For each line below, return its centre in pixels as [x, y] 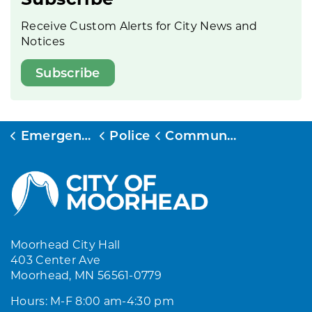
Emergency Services [51, 135]
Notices [43, 41]
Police [130, 135]
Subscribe [68, 73]
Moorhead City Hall [65, 244]
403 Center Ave [56, 260]
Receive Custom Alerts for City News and [139, 26]
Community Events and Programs [196, 135]
